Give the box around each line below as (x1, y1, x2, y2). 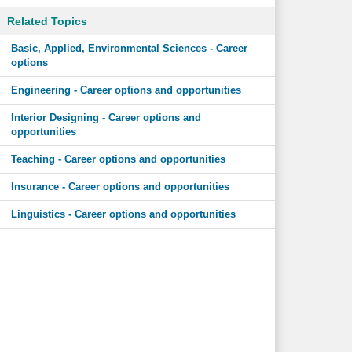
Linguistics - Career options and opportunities (10, 208, 236, 220)
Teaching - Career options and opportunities (10, 153, 225, 165)
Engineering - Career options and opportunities (10, 84, 241, 96)
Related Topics (6, 15, 87, 27)
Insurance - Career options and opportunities (10, 181, 229, 192)
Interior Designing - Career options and (10, 112, 201, 123)
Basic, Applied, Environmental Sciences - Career (10, 42, 247, 54)
